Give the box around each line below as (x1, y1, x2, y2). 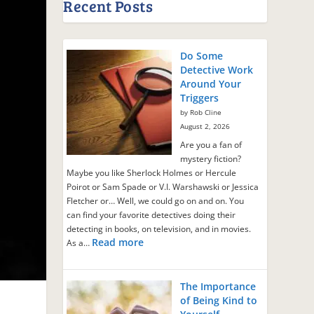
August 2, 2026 (180, 121, 231, 131)
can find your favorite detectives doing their (67, 208, 236, 221)
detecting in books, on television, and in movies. (67, 222, 252, 235)
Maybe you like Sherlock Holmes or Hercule (67, 166, 237, 179)
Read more (92, 235, 144, 249)
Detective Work (180, 62, 254, 76)
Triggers (180, 90, 219, 104)
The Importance (180, 279, 257, 293)
